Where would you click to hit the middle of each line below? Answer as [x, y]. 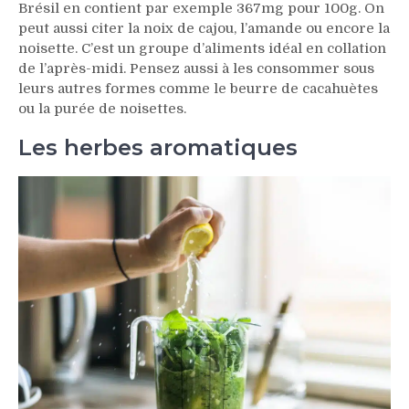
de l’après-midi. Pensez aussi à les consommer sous [196, 69]
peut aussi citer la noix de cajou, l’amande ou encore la [204, 29]
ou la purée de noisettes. [102, 109]
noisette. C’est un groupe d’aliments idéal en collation [202, 49]
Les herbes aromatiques [158, 148]
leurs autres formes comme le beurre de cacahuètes [198, 89]
